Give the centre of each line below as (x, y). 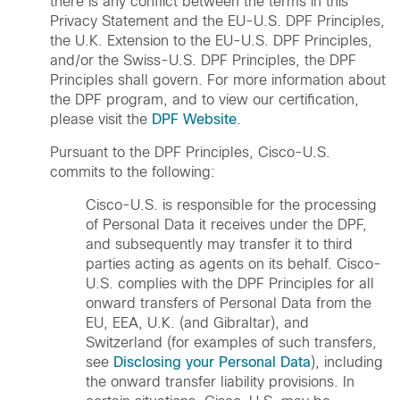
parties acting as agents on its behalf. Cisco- (233, 264)
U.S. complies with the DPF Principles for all (230, 284)
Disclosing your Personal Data (212, 362)
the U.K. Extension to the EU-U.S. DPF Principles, (211, 41)
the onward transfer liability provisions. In (220, 382)
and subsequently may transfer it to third (219, 245)
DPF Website (194, 120)
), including (347, 362)
